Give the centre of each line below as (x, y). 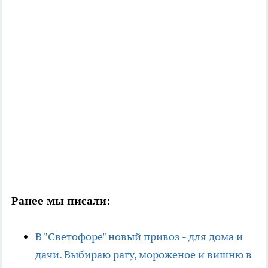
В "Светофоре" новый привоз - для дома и (139, 237)
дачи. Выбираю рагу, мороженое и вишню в (144, 255)
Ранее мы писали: (61, 201)
